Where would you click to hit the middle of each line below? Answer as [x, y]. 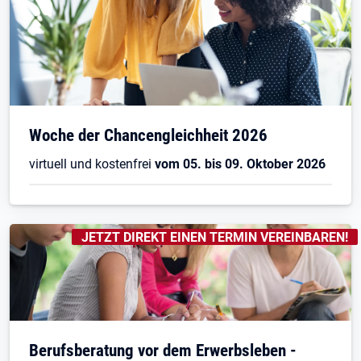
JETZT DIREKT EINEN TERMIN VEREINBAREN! [215, 237]
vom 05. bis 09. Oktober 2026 [240, 164]
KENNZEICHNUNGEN [128, 234]
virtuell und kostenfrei [92, 164]
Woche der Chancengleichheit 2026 [148, 135]
